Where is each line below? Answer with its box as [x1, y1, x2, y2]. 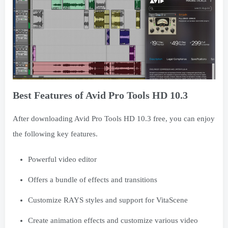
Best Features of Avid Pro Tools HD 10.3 [13, 89, 188, 101]
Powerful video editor [28, 155, 97, 163]
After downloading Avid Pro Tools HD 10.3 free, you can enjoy [13, 114, 215, 123]
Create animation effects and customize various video [28, 216, 198, 224]
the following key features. [13, 129, 98, 138]
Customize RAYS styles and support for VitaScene [28, 195, 188, 204]
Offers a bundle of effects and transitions [28, 175, 157, 184]
